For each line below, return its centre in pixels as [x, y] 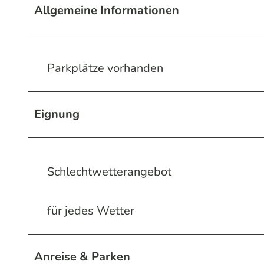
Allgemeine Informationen [107, 10]
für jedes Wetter [91, 210]
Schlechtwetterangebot [109, 171]
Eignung [57, 114]
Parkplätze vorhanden [105, 68]
